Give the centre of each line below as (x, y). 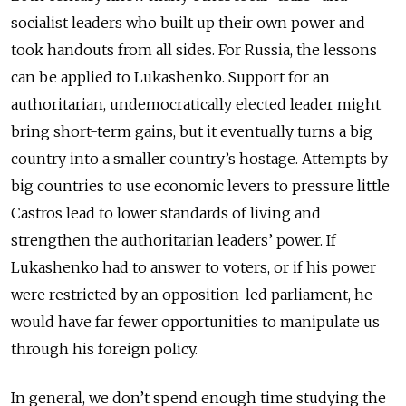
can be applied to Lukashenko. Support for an (170, 77)
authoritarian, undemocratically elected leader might (196, 104)
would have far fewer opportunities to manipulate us (195, 322)
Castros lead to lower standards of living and (166, 213)
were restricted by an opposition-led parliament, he (192, 295)
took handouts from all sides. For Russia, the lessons (194, 50)
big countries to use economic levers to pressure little (200, 186)
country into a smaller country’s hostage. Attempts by (199, 159)
